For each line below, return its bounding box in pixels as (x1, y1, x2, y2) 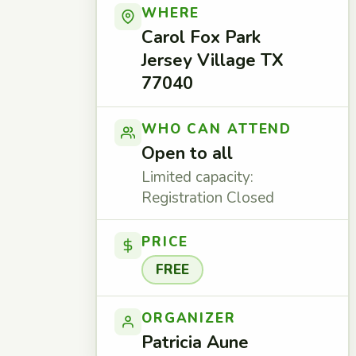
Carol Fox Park (141, 25, 261, 49)
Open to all (141, 141, 233, 165)
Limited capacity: (141, 167, 253, 188)
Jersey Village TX (141, 48, 284, 72)
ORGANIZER (141, 309, 236, 327)
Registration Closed (141, 188, 274, 208)
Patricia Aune (141, 331, 249, 354)
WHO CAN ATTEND (141, 120, 292, 138)
